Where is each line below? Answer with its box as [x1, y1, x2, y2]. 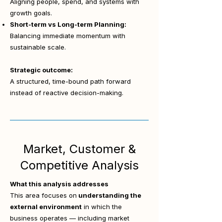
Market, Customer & [23, 142, 136, 156]
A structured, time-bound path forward [10, 77, 131, 85]
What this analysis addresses [10, 180, 109, 188]
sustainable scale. [10, 43, 66, 51]
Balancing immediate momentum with [10, 32, 125, 40]
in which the [82, 203, 122, 211]
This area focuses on [10, 191, 77, 199]
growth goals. [10, 9, 52, 17]
